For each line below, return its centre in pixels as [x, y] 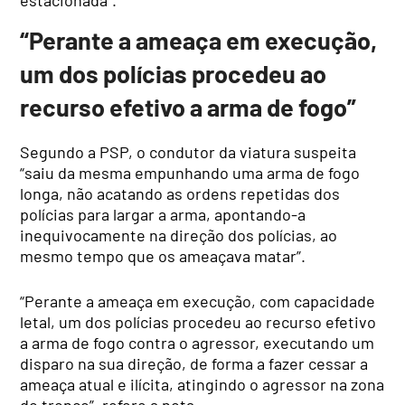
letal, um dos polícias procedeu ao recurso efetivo [198, 321]
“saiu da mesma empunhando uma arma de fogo [190, 172]
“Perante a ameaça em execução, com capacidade [198, 301]
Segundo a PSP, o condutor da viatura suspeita [188, 151]
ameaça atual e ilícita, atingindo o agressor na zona [202, 384]
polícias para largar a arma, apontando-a [163, 214]
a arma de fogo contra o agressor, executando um [198, 342]
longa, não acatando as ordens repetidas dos [180, 193]
